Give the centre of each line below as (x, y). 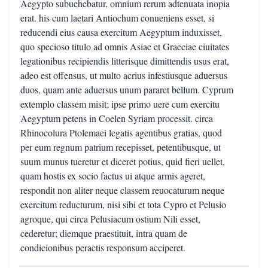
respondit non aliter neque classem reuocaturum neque (122, 190)
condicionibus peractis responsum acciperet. (103, 247)
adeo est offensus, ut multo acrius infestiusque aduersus (124, 75)
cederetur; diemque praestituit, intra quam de (104, 233)
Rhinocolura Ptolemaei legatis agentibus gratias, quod (121, 133)
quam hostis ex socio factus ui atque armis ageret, (113, 176)
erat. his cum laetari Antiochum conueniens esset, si (117, 18)
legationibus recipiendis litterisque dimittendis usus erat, (125, 61)
